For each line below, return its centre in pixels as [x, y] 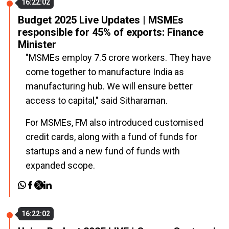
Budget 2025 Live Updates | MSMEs [101, 20]
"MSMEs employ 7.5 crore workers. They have [118, 58]
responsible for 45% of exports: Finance [111, 32]
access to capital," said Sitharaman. [97, 100]
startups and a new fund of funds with [103, 151]
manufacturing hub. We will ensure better [109, 86]
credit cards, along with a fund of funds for [111, 137]
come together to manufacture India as [105, 72]
